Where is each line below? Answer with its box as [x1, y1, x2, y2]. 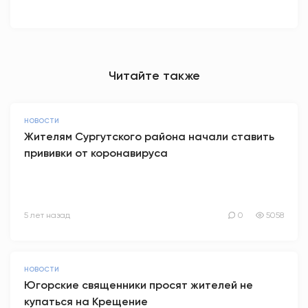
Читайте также [108, 68, 200, 83]
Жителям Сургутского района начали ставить [24, 130, 274, 143]
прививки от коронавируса [24, 146, 168, 159]
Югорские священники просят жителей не [24, 278, 253, 291]
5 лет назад [24, 210, 70, 220]
